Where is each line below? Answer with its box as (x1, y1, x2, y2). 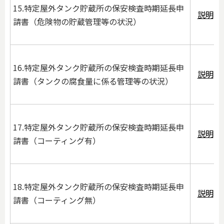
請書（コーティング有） (13, 134, 100, 147)
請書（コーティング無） (13, 194, 100, 206)
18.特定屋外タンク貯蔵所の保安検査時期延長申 (13, 180, 184, 193)
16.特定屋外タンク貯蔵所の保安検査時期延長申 (13, 61, 184, 74)
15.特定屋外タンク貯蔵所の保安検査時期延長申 (13, 2, 184, 14)
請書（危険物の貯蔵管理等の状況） (13, 15, 141, 28)
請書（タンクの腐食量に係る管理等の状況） (13, 75, 173, 87)
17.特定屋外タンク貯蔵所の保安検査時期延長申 (13, 121, 184, 133)
